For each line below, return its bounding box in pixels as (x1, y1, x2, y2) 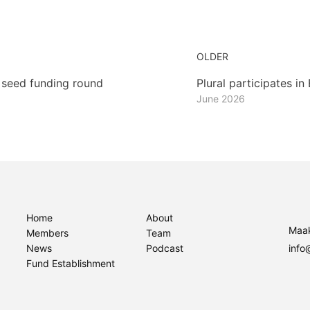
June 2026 (197, 93, 245, 105)
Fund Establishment (26, 257, 115, 270)
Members (26, 227, 69, 239)
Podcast (146, 242, 184, 255)
